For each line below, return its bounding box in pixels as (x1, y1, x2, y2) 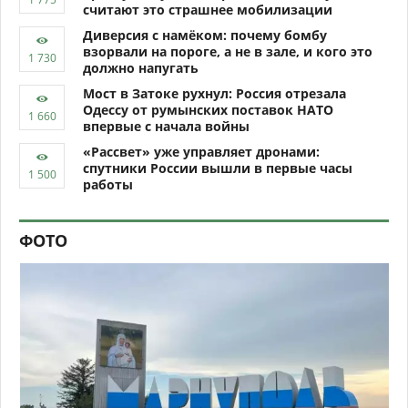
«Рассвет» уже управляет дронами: (83, 143, 320, 160)
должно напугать (83, 59, 199, 76)
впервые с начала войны (83, 117, 250, 135)
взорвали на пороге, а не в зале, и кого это (83, 43, 372, 60)
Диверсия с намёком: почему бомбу (83, 26, 327, 44)
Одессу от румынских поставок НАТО (83, 101, 333, 118)
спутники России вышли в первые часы (83, 159, 352, 177)
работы (83, 176, 133, 193)
